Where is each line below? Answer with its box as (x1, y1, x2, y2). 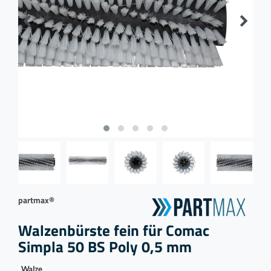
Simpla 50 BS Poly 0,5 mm (18, 235, 192, 259)
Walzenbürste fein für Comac (18, 218, 209, 243)
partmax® (18, 193, 54, 206)
